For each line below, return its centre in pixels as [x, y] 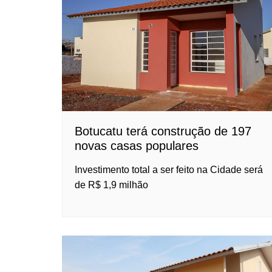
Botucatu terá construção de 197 [163, 131]
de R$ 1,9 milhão [111, 185]
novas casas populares [137, 146]
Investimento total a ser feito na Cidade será [169, 170]
